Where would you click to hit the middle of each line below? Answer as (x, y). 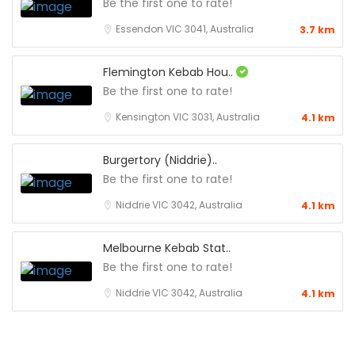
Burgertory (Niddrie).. (160, 160)
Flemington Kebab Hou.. (170, 72)
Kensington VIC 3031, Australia (188, 116)
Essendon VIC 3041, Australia (185, 29)
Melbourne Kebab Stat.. (167, 248)
